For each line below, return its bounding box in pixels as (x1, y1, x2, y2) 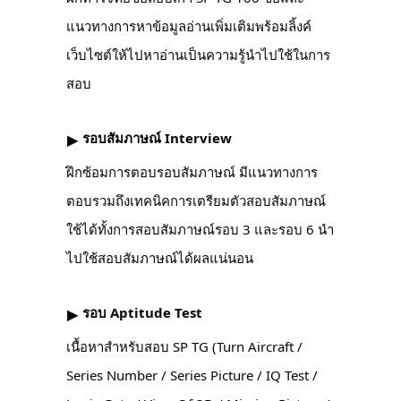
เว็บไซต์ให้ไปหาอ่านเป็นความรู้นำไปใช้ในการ (66, 46, 330, 64)
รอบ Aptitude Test (79, 303, 202, 322)
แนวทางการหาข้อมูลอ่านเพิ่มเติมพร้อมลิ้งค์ (66, 17, 311, 36)
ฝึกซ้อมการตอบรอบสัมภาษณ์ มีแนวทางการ (66, 163, 318, 182)
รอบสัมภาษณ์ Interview (79, 129, 232, 148)
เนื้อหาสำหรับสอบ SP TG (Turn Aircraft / (66, 337, 303, 355)
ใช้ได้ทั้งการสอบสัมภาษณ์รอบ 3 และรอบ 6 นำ (66, 220, 334, 239)
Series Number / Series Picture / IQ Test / (66, 365, 318, 384)
